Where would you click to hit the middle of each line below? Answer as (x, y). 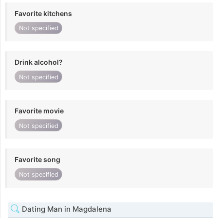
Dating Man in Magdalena (66, 209)
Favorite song (37, 160)
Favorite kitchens (43, 13)
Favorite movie (39, 111)
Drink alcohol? (39, 62)
